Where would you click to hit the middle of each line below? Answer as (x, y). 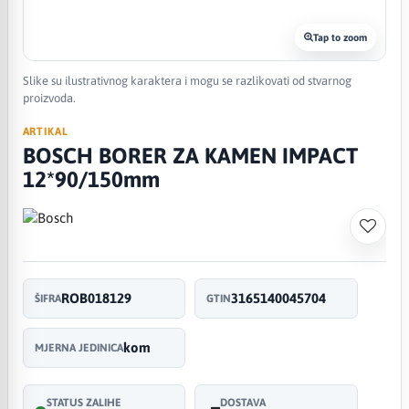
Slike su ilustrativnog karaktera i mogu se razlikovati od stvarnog (187, 80)
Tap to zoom (341, 37)
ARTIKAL (46, 131)
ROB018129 (96, 298)
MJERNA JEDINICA (79, 347)
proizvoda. (49, 98)
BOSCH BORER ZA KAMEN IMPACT (190, 155)
